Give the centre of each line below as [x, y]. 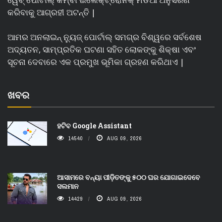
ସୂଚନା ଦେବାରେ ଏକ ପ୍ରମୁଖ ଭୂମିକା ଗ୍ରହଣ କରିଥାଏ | [96, 62]
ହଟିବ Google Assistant [94, 126]
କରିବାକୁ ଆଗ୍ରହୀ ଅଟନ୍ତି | [52, 12]
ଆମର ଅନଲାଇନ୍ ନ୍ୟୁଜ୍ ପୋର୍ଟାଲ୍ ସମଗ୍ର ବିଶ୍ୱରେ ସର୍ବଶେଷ [105, 37]
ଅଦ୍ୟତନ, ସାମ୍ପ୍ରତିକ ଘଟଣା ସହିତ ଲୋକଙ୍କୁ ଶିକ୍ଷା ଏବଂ [102, 50]
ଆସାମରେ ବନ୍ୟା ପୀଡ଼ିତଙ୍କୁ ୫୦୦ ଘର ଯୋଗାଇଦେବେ [129, 177]
